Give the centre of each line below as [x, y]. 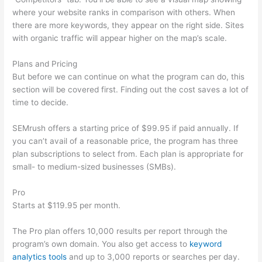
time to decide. [41, 103]
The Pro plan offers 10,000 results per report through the [120, 231]
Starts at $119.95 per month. [67, 205]
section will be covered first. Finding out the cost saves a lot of [131, 90]
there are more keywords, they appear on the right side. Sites [128, 25]
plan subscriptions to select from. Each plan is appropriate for [128, 154]
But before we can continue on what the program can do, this [129, 77]
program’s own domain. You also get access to [101, 244]
